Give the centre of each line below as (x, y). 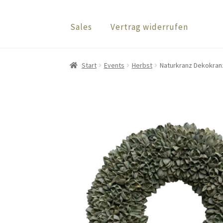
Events (114, 65)
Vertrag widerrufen (150, 27)
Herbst (142, 65)
